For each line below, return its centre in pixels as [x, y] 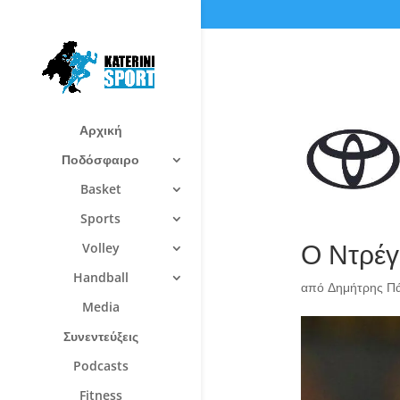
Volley [100, 247]
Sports [100, 218]
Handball [100, 277]
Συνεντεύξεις [100, 336]
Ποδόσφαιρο [100, 159]
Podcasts [100, 365]
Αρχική [100, 129]
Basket [100, 188]
